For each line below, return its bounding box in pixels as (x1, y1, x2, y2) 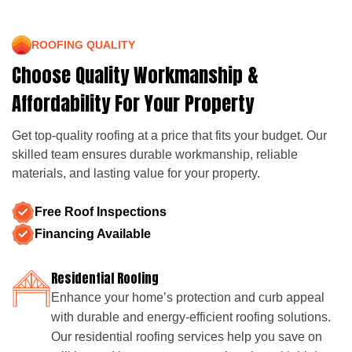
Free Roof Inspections (35, 204, 167, 218)
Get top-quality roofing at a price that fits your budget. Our (12, 127, 327, 142)
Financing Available (35, 226, 151, 240)
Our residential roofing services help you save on (51, 329, 322, 343)
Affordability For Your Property (12, 88, 254, 118)
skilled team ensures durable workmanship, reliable (12, 146, 298, 161)
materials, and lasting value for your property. (12, 165, 260, 180)
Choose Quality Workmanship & (12, 60, 258, 90)
